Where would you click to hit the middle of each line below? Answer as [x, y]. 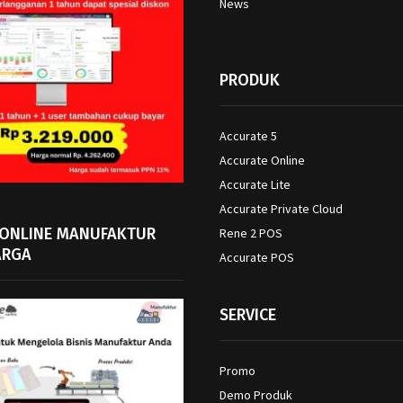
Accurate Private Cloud [281, 208]
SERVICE [248, 314]
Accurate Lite [255, 184]
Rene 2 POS [251, 233]
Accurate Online [262, 160]
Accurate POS [257, 257]
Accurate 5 [248, 135]
